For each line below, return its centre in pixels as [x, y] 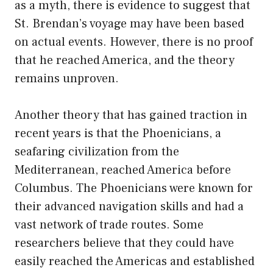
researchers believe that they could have [124, 243]
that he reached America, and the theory [125, 60]
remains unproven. [67, 78]
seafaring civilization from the [97, 151]
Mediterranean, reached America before [123, 170]
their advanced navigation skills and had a [129, 206]
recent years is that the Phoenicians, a [118, 133]
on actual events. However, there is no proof [134, 42]
